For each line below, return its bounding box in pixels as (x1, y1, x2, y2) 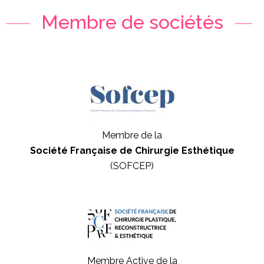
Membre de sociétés (41, 11, 223, 34)
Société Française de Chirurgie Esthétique (29, 145, 235, 157)
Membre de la (102, 130, 162, 141)
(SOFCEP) (110, 160, 154, 172)
